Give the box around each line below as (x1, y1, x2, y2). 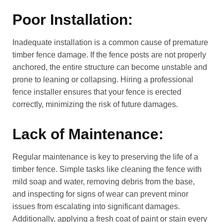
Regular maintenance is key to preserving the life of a (12, 153, 198, 162)
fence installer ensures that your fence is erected (12, 88, 181, 97)
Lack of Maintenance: (12, 126, 164, 143)
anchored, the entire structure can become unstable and (12, 63, 207, 72)
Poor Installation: (12, 11, 133, 28)
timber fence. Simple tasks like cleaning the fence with (12, 165, 202, 174)
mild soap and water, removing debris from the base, (12, 177, 195, 186)
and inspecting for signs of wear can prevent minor (12, 190, 188, 199)
